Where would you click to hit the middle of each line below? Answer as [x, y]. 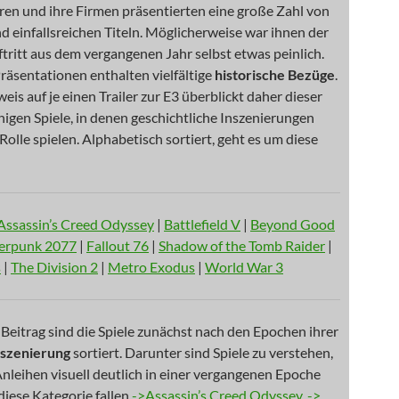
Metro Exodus [151, 267]
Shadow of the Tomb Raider [242, 245]
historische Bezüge [275, 74]
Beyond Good [293, 224]
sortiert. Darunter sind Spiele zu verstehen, [202, 352]
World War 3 [244, 267]
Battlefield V [202, 224]
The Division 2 [54, 267]
